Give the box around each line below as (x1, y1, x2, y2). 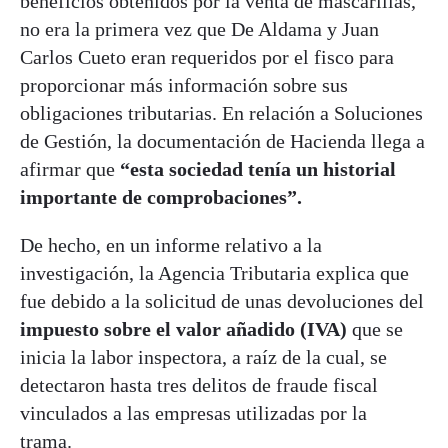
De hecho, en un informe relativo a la (20, 233, 322, 256)
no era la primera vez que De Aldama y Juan (20, 17, 379, 40)
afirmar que (20, 157, 120, 180)
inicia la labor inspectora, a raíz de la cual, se (20, 345, 387, 368)
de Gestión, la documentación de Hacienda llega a (20, 129, 425, 152)
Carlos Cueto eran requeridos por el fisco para (20, 45, 394, 68)
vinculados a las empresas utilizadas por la (20, 401, 367, 424)
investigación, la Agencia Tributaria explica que (20, 261, 409, 284)
